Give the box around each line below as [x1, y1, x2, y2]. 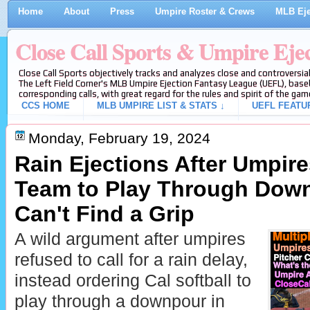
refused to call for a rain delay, [14, 250, 248, 270]
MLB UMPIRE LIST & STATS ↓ [96, 100, 225, 111]
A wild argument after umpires [14, 230, 246, 249]
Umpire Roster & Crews [154, 6, 255, 17]
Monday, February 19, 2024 [28, 130, 210, 146]
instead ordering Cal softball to [14, 271, 251, 291]
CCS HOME [21, 100, 70, 111]
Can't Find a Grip [14, 201, 194, 227]
